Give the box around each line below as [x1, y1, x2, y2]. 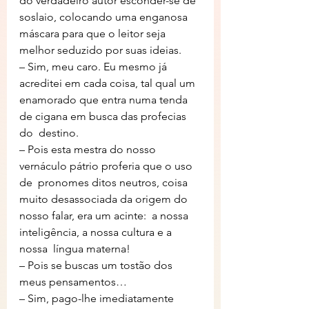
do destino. [19, 126, 79, 139]
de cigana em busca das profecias [19, 110, 189, 123]
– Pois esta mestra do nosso [19, 143, 159, 156]
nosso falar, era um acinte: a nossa [19, 209, 191, 222]
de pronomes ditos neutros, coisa [19, 176, 190, 189]
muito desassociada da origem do [19, 192, 190, 206]
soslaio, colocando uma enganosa [19, 10, 190, 23]
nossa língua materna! [19, 242, 130, 255]
